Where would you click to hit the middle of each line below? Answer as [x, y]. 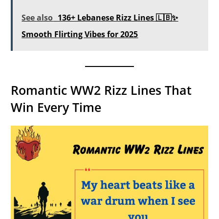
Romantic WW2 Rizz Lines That [101, 90]
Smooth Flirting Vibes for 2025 [80, 34]
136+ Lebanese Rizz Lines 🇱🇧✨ [118, 17]
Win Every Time [56, 107]
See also [37, 17]
